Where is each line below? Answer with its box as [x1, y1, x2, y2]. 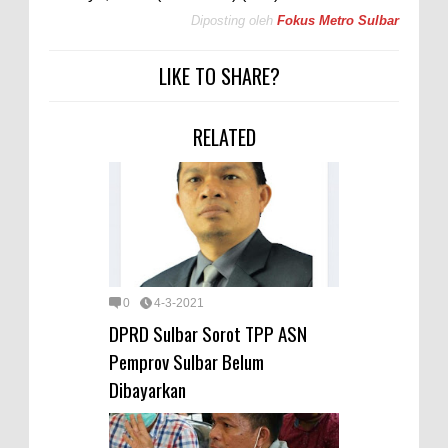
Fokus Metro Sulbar [277, 13, 399, 29]
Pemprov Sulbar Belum [109, 347, 264, 376]
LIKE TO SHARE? [158, 61, 280, 92]
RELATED [192, 122, 256, 153]
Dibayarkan [109, 375, 186, 404]
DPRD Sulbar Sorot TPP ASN [109, 319, 307, 348]
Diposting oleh [191, 13, 273, 29]
